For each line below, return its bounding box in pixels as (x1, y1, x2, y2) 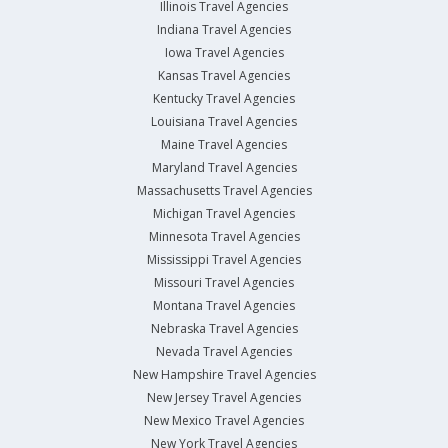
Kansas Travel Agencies (158, 67, 290, 85)
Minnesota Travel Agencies (148, 228, 300, 246)
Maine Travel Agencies (161, 136, 287, 154)
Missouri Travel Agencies (154, 274, 294, 292)
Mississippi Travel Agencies (147, 251, 301, 269)
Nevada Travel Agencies (156, 343, 292, 361)
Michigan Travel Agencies (153, 205, 295, 223)
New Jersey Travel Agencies (147, 389, 301, 407)
